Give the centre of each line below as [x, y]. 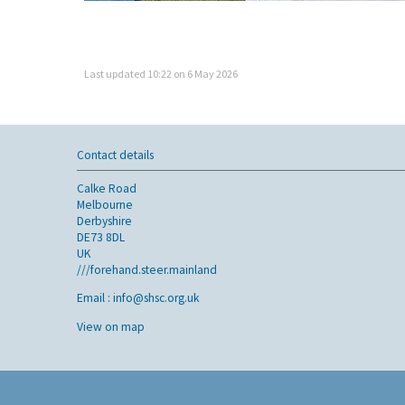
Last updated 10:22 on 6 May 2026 [161, 74]
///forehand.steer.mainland [147, 269]
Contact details [115, 155]
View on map [111, 326]
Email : [95, 298]
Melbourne [105, 204]
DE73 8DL [101, 237]
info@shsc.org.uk [156, 298]
